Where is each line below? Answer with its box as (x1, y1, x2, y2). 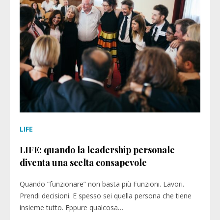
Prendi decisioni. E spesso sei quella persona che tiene (20, 191, 192, 200)
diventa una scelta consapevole (20, 157, 147, 168)
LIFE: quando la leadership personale (20, 144, 175, 156)
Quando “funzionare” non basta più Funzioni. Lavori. (20, 179, 184, 189)
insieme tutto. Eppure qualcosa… (20, 203, 123, 212)
